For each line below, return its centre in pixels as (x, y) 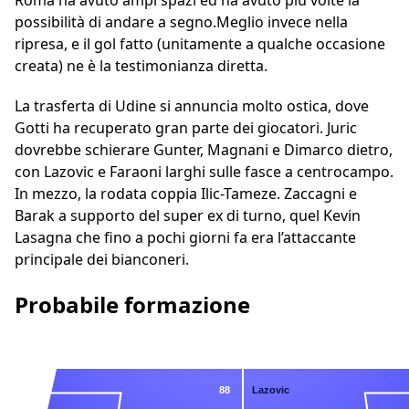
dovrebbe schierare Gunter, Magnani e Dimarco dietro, (204, 150)
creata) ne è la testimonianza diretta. (141, 66)
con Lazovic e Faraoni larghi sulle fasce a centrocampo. (204, 172)
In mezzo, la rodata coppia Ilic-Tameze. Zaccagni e (186, 194)
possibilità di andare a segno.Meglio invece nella (181, 22)
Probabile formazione (132, 305)
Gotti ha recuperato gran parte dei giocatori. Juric (186, 128)
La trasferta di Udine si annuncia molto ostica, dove (192, 106)
